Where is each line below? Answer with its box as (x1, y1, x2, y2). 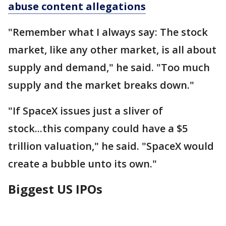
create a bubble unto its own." (8, 156, 157, 171)
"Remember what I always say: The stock (8, 25, 208, 39)
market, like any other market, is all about (8, 42, 216, 56)
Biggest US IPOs (8, 180, 102, 197)
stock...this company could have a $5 (8, 121, 188, 135)
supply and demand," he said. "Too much (8, 60, 210, 74)
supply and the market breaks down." (8, 78, 197, 92)
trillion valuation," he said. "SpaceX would (8, 139, 214, 153)
